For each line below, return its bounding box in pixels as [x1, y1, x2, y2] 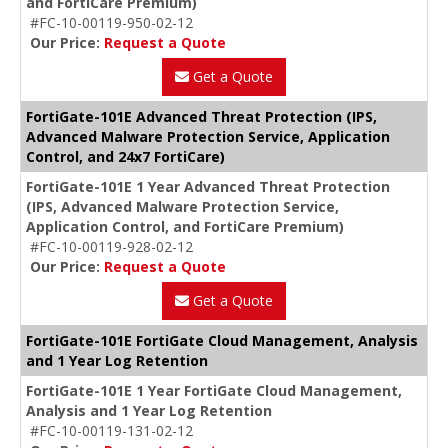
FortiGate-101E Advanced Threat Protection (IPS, [26, 106, 377, 126]
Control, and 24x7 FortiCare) [26, 146, 225, 166]
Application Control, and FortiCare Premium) [26, 216, 344, 236]
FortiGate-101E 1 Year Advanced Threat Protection [26, 176, 390, 196]
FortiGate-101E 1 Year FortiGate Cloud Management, [26, 380, 402, 400]
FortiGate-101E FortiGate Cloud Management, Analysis [26, 330, 418, 350]
